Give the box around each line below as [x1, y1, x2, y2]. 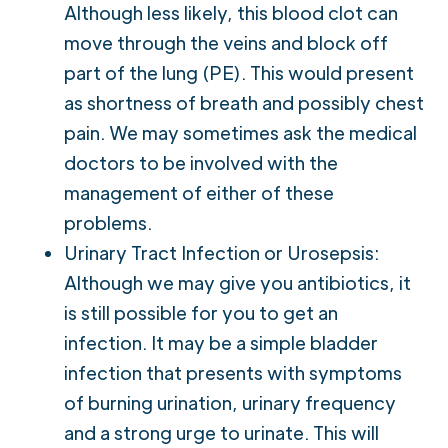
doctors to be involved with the [64, 150, 338, 174]
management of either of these [64, 180, 334, 204]
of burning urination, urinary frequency [64, 390, 396, 414]
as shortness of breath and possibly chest [64, 90, 424, 114]
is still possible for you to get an [64, 300, 338, 324]
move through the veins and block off [64, 30, 388, 54]
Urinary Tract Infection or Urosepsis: [64, 240, 379, 264]
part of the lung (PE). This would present [64, 60, 414, 84]
